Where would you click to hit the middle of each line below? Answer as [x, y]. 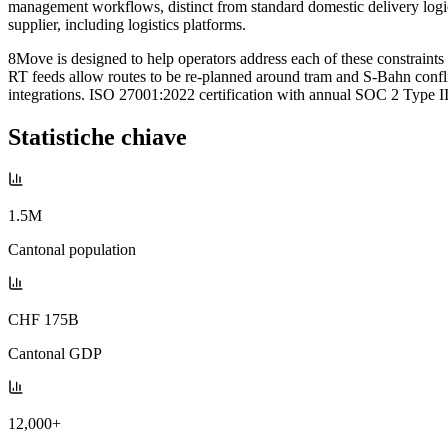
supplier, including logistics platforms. [127, 24]
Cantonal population [72, 249]
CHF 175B [43, 319]
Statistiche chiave [97, 136]
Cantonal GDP [55, 353]
